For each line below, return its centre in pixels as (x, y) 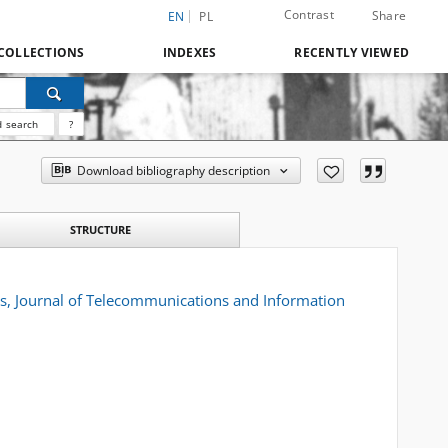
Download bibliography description (174, 170)
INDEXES (189, 52)
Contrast (308, 14)
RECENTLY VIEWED (351, 52)
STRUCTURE (100, 229)
